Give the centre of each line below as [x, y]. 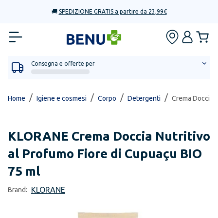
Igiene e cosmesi [62, 98]
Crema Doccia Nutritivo [141, 136]
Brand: [18, 190]
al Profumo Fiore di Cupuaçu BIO [105, 154]
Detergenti [144, 98]
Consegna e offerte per [63, 64]
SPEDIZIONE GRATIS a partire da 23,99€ [113, 11]
